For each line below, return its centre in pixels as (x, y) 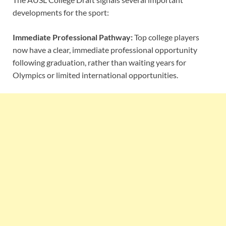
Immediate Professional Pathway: (73, 37)
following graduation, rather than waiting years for (99, 62)
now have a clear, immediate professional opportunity (105, 49)
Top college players (166, 37)
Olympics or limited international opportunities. (95, 75)
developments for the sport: (61, 12)
